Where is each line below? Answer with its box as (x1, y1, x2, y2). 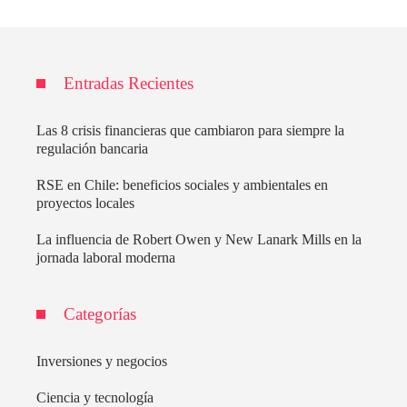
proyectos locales (36, 195, 134, 212)
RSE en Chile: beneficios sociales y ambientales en (36, 177, 328, 194)
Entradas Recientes (64, 74, 194, 94)
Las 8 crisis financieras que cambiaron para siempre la (36, 123, 344, 139)
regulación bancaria (36, 141, 148, 157)
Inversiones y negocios (36, 353, 167, 370)
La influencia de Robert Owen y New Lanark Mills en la (36, 232, 362, 248)
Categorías (64, 304, 136, 324)
